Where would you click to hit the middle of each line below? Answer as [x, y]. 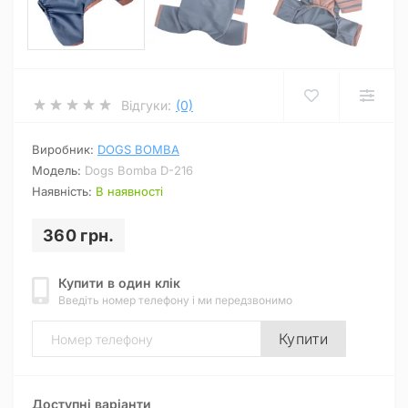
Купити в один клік [119, 283]
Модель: [58, 170]
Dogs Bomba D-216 [139, 170]
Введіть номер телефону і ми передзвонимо [175, 300]
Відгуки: [146, 105]
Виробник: [65, 149]
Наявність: [64, 191]
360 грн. [79, 235]
